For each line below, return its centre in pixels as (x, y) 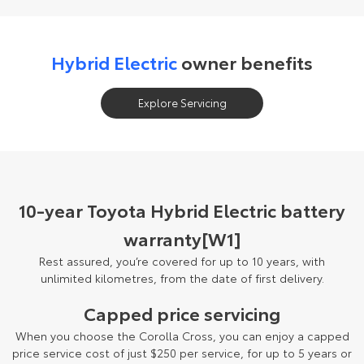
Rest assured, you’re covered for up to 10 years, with (182, 261)
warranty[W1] (182, 238)
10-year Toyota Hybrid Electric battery (182, 210)
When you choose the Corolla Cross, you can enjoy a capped (182, 336)
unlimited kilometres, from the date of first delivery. (182, 278)
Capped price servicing (182, 313)
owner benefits (245, 62)
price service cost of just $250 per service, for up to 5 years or (182, 353)
